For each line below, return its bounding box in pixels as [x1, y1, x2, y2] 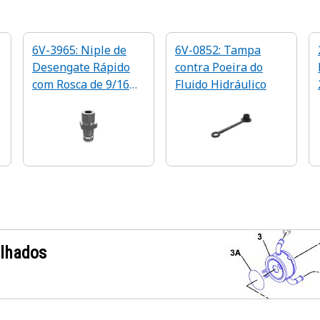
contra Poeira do [175, 59, 263, 75]
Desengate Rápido [32, 59, 130, 75]
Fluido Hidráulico [175, 76, 266, 92]
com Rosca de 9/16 [32, 76, 129, 92]
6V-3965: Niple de [32, 42, 126, 58]
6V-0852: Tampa [175, 42, 261, 58]
